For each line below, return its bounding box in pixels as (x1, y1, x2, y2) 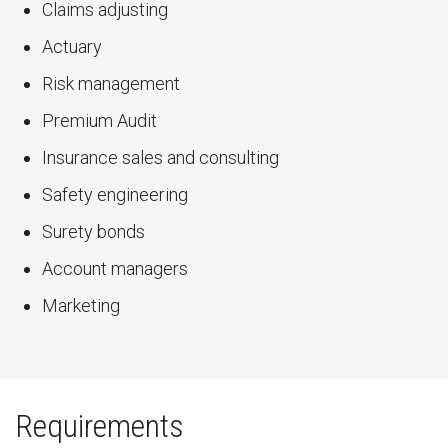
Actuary (42, 36, 102, 57)
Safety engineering (42, 184, 188, 205)
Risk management (42, 73, 180, 94)
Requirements (15, 407, 184, 445)
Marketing (42, 295, 120, 316)
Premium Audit (42, 110, 157, 131)
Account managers (42, 258, 188, 279)
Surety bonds (42, 221, 145, 242)
